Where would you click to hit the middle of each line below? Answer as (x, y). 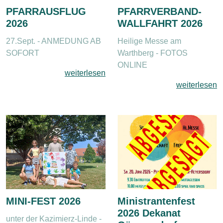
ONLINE (132, 65)
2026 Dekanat (149, 213)
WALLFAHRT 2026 (160, 23)
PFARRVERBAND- (160, 11)
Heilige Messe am (149, 41)
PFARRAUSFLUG (46, 11)
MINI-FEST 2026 (43, 201)
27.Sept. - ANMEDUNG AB (54, 41)
